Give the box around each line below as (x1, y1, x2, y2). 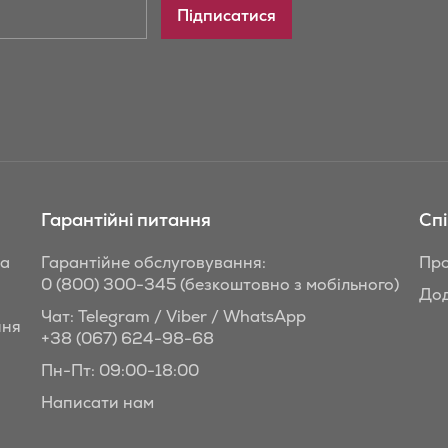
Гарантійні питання (41, 207, 211, 231)
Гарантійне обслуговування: (41, 251, 266, 273)
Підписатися (177, 4, 276, 26)
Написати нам (41, 391, 154, 413)
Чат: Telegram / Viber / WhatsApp (41, 305, 306, 327)
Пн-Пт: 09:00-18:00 (41, 359, 199, 381)
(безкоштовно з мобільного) (176, 273, 399, 295)
